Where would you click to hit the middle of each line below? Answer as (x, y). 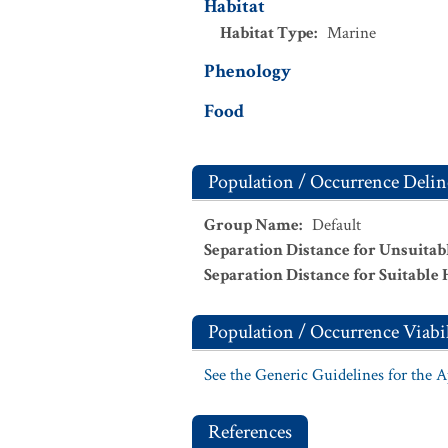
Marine (351, 33)
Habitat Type (267, 33)
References (250, 432)
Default (336, 225)
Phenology (247, 71)
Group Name (251, 225)
